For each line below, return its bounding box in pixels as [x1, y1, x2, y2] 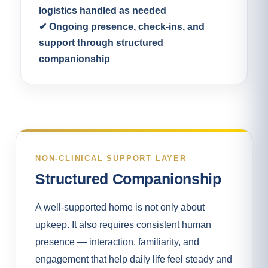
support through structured [39, 38, 163, 48]
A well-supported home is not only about [35, 202, 205, 213]
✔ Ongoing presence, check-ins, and [39, 22, 205, 32]
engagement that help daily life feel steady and [35, 254, 232, 265]
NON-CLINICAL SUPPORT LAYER [35, 154, 187, 163]
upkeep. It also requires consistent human [35, 219, 211, 230]
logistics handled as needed [39, 5, 166, 16]
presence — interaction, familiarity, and [35, 236, 199, 248]
